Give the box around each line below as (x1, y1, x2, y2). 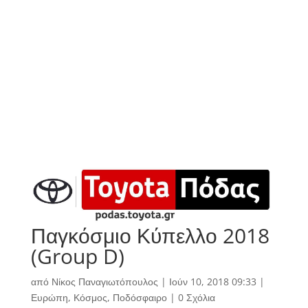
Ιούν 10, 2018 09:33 (168, 275, 256, 289)
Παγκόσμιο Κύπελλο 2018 (30, 221, 269, 250)
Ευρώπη (30, 291, 68, 305)
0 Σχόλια (177, 291, 215, 305)
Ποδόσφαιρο (112, 291, 167, 305)
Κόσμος (73, 291, 107, 305)
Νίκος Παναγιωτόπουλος (51, 275, 158, 289)
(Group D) (30, 242, 124, 271)
